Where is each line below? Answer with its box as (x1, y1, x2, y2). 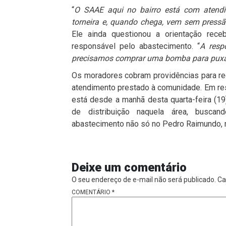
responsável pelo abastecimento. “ (72, 41, 200, 51)
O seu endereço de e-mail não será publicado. (72, 176, 216, 184)
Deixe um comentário (72, 160, 187, 175)
